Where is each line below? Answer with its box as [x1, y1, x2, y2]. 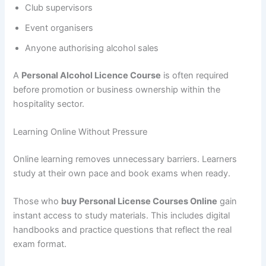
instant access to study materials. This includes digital [13, 210, 230, 221]
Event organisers [25, 22, 94, 33]
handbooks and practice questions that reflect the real [13, 224, 232, 236]
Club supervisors [25, 2, 93, 13]
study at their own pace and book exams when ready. [13, 167, 231, 179]
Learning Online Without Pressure [13, 126, 148, 138]
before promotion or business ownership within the [13, 84, 221, 95]
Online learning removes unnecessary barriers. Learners [13, 153, 237, 164]
